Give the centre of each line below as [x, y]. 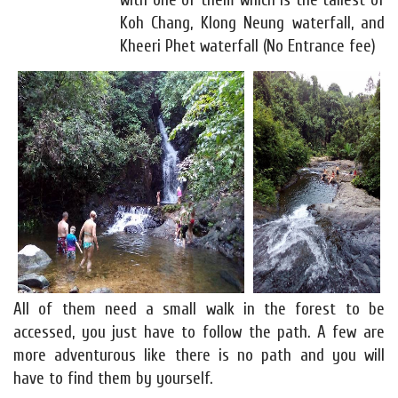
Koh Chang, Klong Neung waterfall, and [252, 24]
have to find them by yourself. [113, 379]
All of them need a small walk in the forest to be [199, 310]
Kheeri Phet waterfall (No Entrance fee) [248, 47]
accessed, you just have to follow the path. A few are [199, 333]
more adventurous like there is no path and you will [199, 356]
